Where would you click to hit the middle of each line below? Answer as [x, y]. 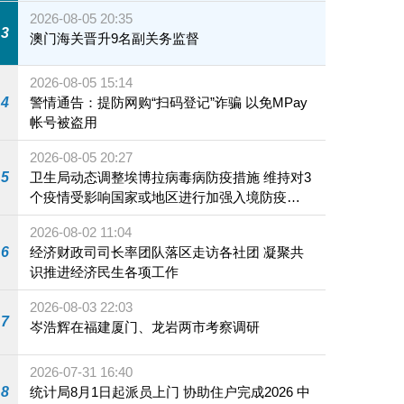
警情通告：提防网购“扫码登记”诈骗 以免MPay [169, 103]
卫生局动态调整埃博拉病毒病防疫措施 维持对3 [171, 178]
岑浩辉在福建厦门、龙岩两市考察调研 [145, 327]
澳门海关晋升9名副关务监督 [115, 38]
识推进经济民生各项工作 [105, 272]
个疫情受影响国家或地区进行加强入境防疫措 [165, 197]
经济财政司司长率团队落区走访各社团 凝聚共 [167, 252]
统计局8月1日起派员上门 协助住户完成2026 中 [107, 391]
